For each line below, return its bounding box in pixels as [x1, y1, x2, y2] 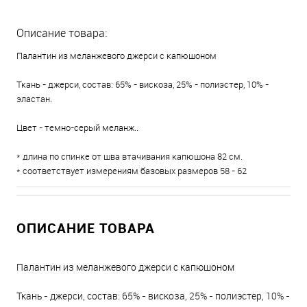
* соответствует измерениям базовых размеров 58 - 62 [16, 164, 247, 177]
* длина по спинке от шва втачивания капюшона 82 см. [16, 150, 243, 162]
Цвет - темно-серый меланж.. [16, 121, 138, 134]
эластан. [16, 93, 52, 105]
